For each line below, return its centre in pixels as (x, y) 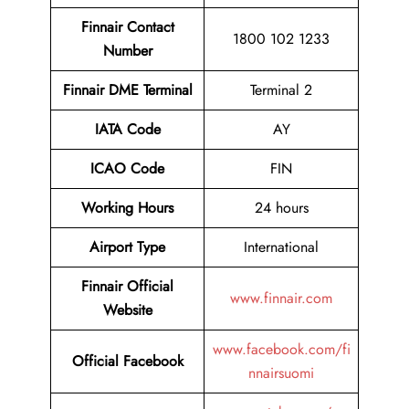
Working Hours (127, 208)
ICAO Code (127, 169)
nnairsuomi (281, 373)
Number (127, 51)
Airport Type (127, 247)
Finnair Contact (127, 27)
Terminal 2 (281, 90)
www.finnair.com (281, 299)
